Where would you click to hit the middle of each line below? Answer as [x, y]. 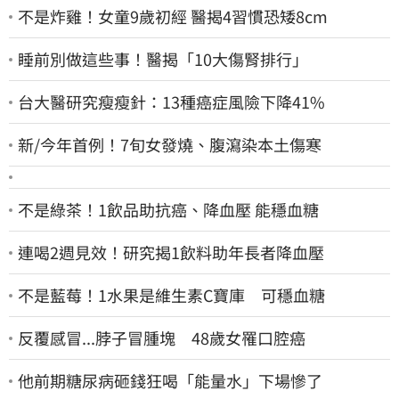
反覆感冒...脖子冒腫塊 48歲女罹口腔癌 [162, 338]
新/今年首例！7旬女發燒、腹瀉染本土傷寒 [170, 145]
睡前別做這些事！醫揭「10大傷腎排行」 [163, 59]
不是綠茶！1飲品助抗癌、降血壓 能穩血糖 [168, 210]
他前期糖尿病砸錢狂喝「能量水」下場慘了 [170, 381]
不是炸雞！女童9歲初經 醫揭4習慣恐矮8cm [173, 16]
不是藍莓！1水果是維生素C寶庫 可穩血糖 [171, 295]
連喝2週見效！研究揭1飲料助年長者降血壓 [171, 252]
